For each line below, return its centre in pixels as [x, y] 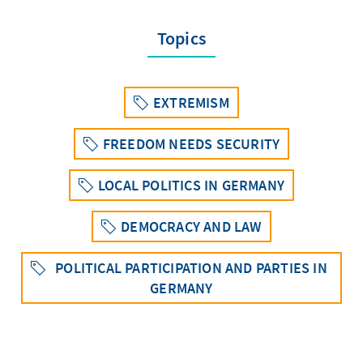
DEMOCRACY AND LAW [191, 226]
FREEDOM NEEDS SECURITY [191, 143]
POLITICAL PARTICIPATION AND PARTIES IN [191, 267]
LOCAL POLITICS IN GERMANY [191, 185]
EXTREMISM [191, 102]
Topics [181, 38]
